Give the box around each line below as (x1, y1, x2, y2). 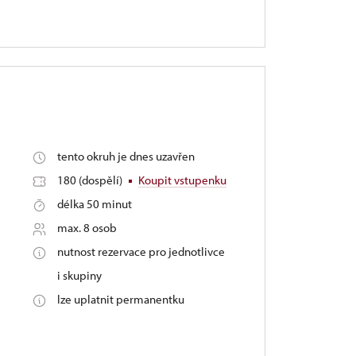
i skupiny (57, 268, 103, 283)
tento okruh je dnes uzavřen (57, 149, 195, 164)
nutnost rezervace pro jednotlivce (57, 244, 226, 259)
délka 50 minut (57, 196, 133, 211)
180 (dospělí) (57, 172, 126, 188)
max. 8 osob (57, 220, 118, 235)
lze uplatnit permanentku (57, 292, 185, 307)
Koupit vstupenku (138, 172, 227, 188)
